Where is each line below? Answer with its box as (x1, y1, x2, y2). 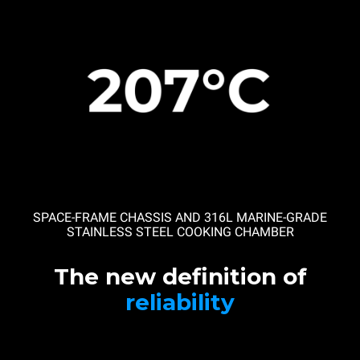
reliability (125, 288, 235, 317)
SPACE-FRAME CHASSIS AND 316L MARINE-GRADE (33, 210, 327, 226)
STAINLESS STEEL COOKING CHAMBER (66, 224, 294, 240)
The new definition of (53, 263, 307, 291)
